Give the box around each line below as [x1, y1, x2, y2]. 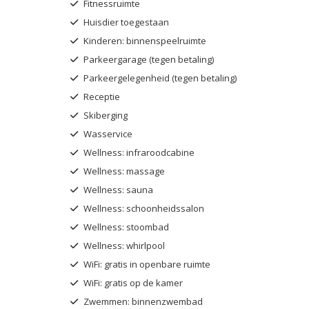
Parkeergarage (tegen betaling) [81, 52, 214, 66]
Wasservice [81, 127, 132, 140]
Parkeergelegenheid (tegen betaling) [81, 71, 237, 84]
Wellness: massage [81, 164, 165, 177]
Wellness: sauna [81, 183, 153, 196]
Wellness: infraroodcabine [81, 146, 195, 159]
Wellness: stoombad [81, 220, 169, 233]
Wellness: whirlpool [81, 239, 165, 252]
